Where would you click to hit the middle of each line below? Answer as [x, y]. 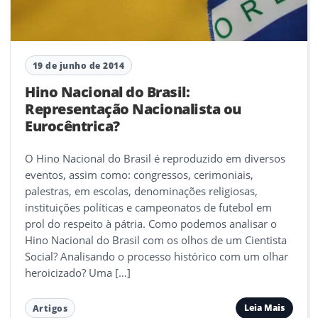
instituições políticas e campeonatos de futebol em [148, 208]
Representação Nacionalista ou [133, 109]
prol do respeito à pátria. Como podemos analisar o [151, 224]
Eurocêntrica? [72, 126]
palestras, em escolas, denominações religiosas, [141, 191]
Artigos [50, 308]
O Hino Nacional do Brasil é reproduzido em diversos [155, 159]
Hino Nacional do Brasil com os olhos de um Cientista [156, 240]
